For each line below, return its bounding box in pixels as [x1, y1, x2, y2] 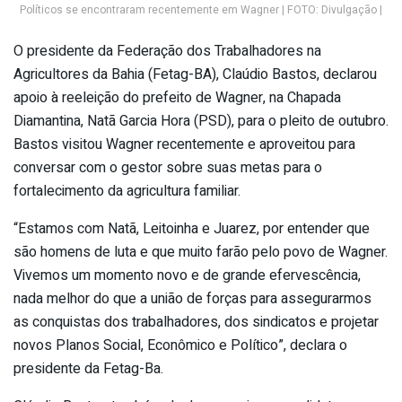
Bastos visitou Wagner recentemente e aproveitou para [13, 133, 355, 155]
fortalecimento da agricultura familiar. [13, 179, 240, 202]
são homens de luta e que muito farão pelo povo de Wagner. [13, 240, 388, 263]
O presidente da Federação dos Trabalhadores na [13, 39, 321, 62]
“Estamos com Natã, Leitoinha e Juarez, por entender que [13, 217, 370, 240]
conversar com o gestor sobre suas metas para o [13, 156, 322, 179]
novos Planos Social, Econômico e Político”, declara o [13, 334, 347, 356]
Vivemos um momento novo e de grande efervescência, [13, 264, 361, 286]
